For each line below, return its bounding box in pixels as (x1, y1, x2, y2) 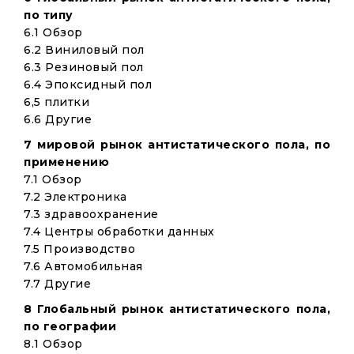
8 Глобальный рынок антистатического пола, (24, 302, 330, 316)
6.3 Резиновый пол (24, 60, 144, 74)
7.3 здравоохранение (24, 207, 159, 221)
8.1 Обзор (24, 337, 83, 351)
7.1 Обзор (24, 172, 82, 186)
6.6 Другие (24, 112, 92, 126)
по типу (24, 8, 73, 22)
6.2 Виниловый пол (24, 43, 145, 57)
